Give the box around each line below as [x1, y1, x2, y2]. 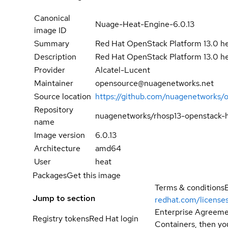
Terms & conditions [155, 182, 224, 193]
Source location [34, 91, 91, 102]
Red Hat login [89, 213, 138, 224]
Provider [34, 64, 65, 75]
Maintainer [34, 77, 73, 89]
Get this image [67, 169, 121, 181]
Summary [34, 38, 69, 49]
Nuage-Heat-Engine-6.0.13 [95, 18, 195, 30]
